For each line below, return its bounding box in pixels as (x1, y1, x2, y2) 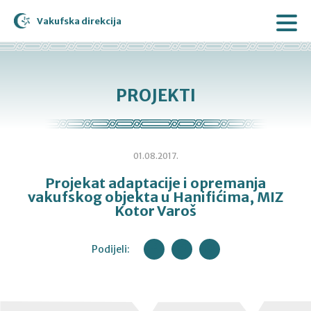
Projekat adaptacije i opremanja (45, 174, 266, 192)
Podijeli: (91, 243, 130, 255)
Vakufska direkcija (37, 15, 121, 27)
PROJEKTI (115, 85, 196, 106)
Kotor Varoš (115, 202, 196, 219)
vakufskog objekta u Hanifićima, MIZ (28, 188, 283, 205)
